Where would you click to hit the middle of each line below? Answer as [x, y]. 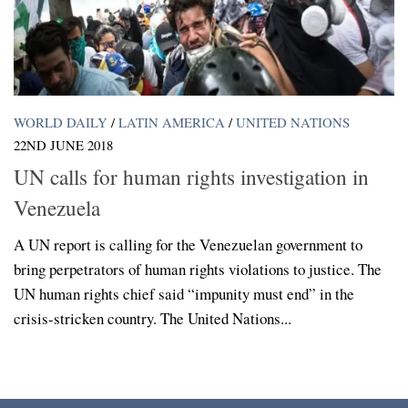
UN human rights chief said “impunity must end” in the [184, 293]
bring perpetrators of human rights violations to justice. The [198, 269]
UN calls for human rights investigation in [191, 176]
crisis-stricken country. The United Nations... [153, 318]
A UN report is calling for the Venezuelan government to [188, 244]
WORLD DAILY [61, 122]
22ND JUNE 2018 [63, 145]
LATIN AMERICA [172, 122]
